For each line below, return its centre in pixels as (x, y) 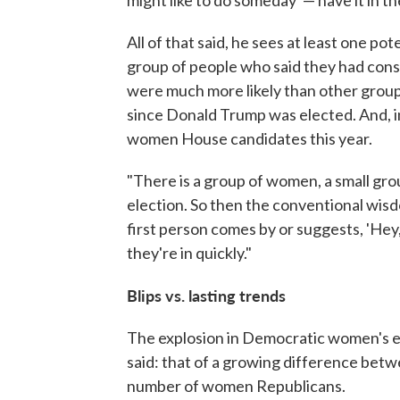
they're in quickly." (189, 252)
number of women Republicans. (236, 385)
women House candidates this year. (250, 138)
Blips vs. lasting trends (206, 295)
